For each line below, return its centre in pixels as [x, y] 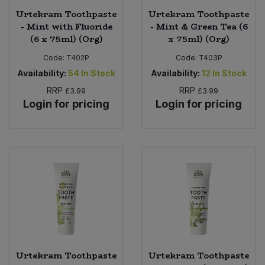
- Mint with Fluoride [66, 26]
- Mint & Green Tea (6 [199, 26]
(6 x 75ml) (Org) [66, 39]
